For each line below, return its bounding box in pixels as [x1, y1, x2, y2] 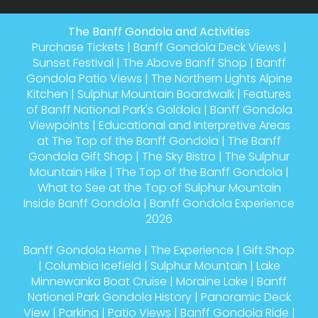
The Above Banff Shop [122, 54, 247, 71]
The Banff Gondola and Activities [68, 23, 250, 40]
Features [243, 85, 291, 102]
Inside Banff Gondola [23, 194, 141, 212]
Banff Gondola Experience [150, 194, 295, 212]
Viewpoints [28, 116, 89, 133]
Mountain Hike [29, 163, 106, 180]
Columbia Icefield [44, 257, 141, 274]
